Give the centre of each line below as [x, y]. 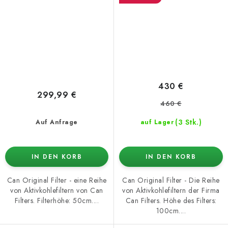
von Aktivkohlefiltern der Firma [171, 191]
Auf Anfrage [57, 122]
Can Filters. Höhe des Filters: [171, 201]
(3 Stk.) [189, 122]
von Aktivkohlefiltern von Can [57, 190]
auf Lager [157, 122]
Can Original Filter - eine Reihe [57, 180]
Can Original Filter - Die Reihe [171, 180]
